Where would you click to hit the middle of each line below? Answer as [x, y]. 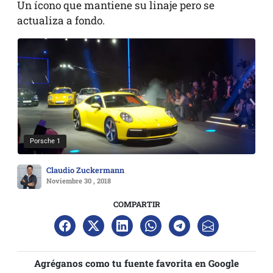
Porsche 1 [45, 141]
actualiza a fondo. [61, 21]
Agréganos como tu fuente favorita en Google [136, 263]
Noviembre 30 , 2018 [79, 180]
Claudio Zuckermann [85, 170]
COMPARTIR [136, 204]
